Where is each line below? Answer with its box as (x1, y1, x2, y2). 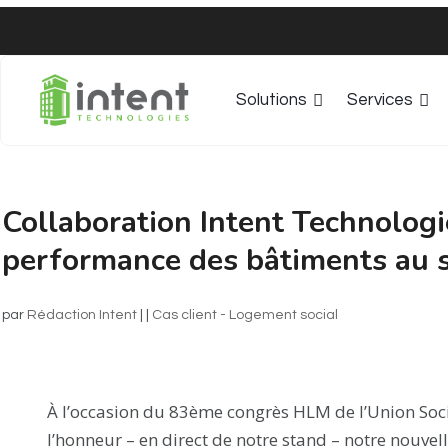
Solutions (236, 91, 308, 109)
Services (347, 91, 414, 109)
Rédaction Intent (27, 308, 137, 322)
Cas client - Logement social (152, 308, 338, 322)
